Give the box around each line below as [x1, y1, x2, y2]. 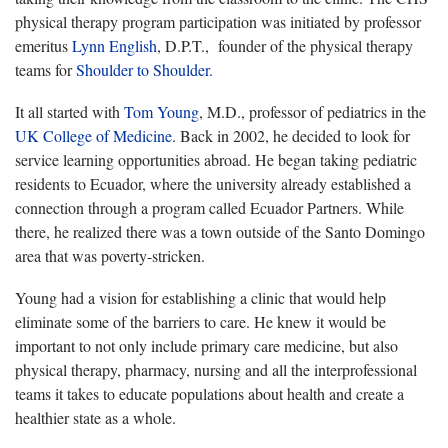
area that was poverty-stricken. [15, 244, 205, 266]
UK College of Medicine [15, 124, 172, 146]
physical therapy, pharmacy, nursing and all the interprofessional [15, 358, 417, 380]
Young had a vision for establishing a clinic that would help [15, 286, 386, 308]
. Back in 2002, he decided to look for [172, 124, 410, 146]
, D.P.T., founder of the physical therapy [157, 34, 413, 56]
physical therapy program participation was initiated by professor [15, 10, 421, 32]
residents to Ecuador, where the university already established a [15, 172, 411, 194]
